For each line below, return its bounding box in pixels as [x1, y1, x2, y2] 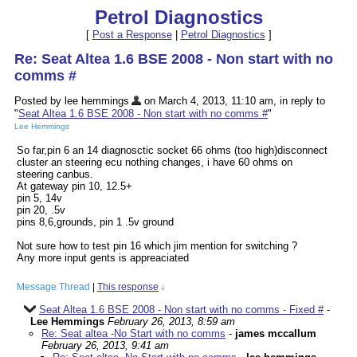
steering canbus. [17, 168, 93, 181]
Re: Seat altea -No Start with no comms [41, 328, 226, 340]
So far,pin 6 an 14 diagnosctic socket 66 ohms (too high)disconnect [17, 144, 328, 157]
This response [97, 281, 159, 293]
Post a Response [92, 29, 172, 41]
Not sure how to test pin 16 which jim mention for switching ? [17, 240, 297, 253]
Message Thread [17, 281, 90, 293]
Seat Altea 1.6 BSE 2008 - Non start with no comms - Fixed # [39, 304, 324, 316]
